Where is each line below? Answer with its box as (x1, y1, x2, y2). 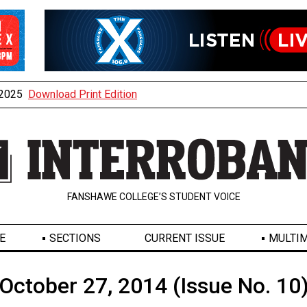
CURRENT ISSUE (144, 232, 225, 245)
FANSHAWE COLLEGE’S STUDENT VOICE (66, 191, 241, 203)
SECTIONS (49, 232, 101, 245)
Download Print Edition (28, 88, 137, 101)
